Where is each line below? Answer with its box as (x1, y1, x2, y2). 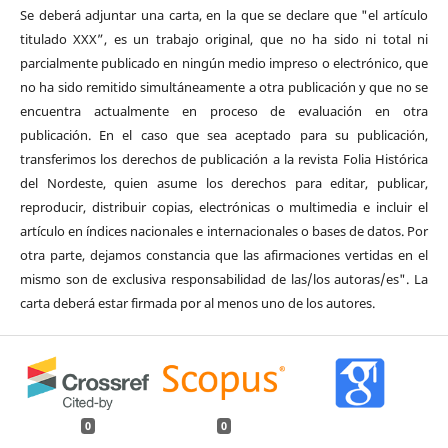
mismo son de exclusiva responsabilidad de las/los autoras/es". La (19, 270, 429, 289)
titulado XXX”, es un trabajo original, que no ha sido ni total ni (19, 30, 429, 49)
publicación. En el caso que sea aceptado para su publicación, (19, 126, 429, 145)
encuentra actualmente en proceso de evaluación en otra (19, 102, 429, 121)
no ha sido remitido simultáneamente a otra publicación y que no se (19, 78, 429, 97)
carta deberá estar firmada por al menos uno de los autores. (19, 294, 375, 313)
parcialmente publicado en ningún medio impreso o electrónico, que (19, 54, 429, 73)
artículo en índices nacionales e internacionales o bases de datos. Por (19, 222, 429, 241)
